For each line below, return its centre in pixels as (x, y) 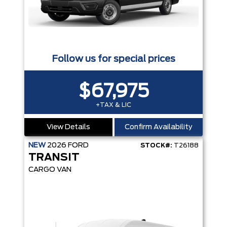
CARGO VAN (50, 170)
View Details (68, 127)
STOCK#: (156, 146)
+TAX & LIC (113, 105)
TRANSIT (54, 158)
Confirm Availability (159, 127)
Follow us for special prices (113, 60)
